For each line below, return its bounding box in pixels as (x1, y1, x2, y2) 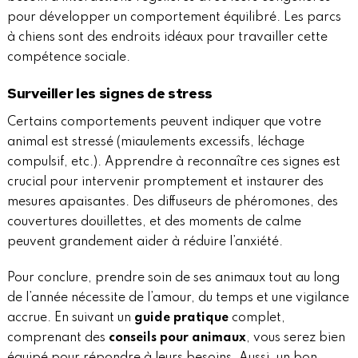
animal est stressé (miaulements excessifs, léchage (6, 136, 304, 149)
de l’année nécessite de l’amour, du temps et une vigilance (6, 292, 349, 305)
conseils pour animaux (108, 332, 246, 345)
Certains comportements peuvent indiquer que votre (6, 116, 321, 129)
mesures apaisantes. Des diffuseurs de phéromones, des (6, 196, 338, 209)
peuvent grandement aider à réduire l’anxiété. (6, 236, 283, 249)
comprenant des (6, 332, 109, 345)
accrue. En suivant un (6, 312, 134, 325)
